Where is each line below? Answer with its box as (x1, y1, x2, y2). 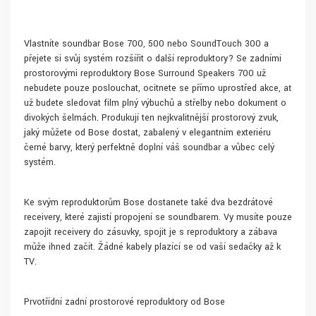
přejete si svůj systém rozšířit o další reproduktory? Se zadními (24, 52, 281, 66)
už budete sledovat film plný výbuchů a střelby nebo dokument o (24, 97, 286, 110)
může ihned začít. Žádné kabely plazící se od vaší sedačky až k (24, 241, 281, 254)
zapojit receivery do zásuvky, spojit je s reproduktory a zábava (24, 226, 277, 239)
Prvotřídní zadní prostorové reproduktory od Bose (24, 296, 225, 309)
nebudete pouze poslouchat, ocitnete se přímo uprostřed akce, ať (24, 82, 291, 95)
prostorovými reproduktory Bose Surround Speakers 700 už (24, 67, 266, 80)
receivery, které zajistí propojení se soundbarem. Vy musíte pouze (24, 211, 292, 224)
